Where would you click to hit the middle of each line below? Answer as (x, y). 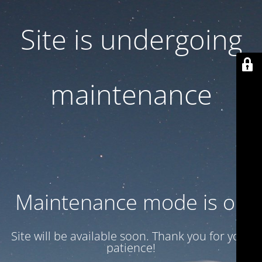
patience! (131, 248)
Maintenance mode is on (131, 202)
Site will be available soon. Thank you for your (131, 236)
